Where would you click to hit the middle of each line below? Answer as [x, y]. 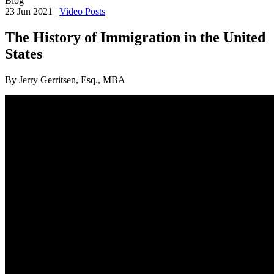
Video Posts [82, 11]
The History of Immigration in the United [135, 37]
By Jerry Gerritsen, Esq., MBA [65, 80]
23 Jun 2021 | [32, 11]
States [24, 54]
